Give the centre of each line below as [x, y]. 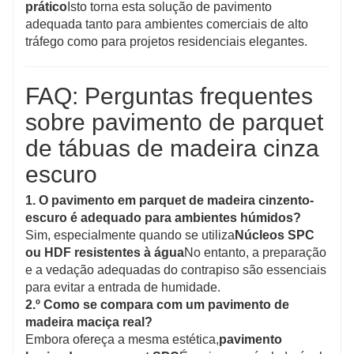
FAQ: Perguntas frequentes [169, 96]
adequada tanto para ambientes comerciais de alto [167, 24]
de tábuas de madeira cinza [172, 148]
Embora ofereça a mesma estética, [122, 339]
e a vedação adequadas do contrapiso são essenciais [176, 269]
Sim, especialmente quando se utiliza [130, 235]
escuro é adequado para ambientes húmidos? [163, 217]
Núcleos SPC [275, 235]
